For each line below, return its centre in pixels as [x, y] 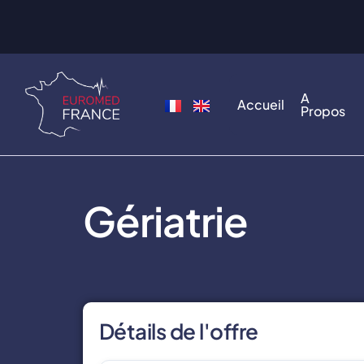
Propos [323, 110]
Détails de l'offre [179, 331]
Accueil [261, 104]
